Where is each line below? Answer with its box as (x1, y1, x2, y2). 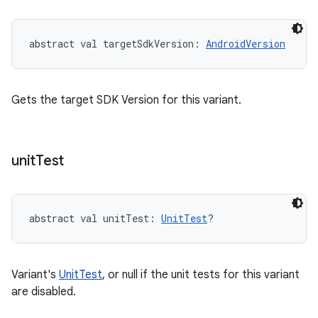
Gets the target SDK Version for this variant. (11, 93, 241, 107)
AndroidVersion (206, 37, 285, 50)
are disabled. (11, 285, 76, 299)
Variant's (11, 268, 59, 282)
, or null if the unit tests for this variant (102, 268, 300, 282)
